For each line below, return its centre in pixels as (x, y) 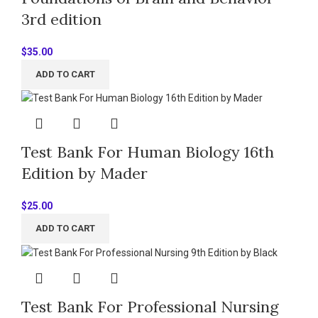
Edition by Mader (84, 174)
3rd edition (61, 20)
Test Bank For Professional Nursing (150, 306)
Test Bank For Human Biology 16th (148, 152)
